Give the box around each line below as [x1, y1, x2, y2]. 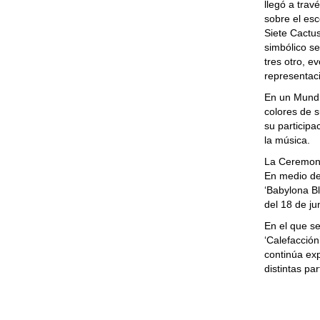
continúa [264, 249, 306, 260]
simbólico [264, 41, 310, 53]
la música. [264, 134, 311, 146]
